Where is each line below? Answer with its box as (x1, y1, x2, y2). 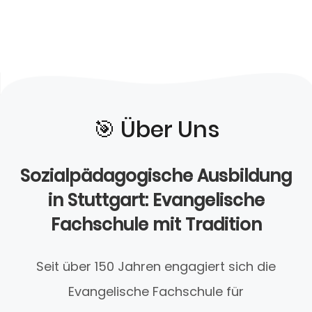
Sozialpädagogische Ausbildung (20, 164, 292, 188)
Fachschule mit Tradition (50, 213, 262, 237)
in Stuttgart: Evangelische (47, 189, 265, 212)
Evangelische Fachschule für (68, 283, 244, 301)
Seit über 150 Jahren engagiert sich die (36, 258, 276, 276)
